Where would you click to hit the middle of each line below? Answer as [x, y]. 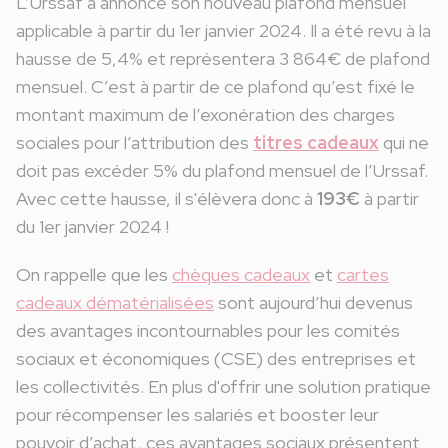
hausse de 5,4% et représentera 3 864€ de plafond [223, 59]
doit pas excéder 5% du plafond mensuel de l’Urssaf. [222, 171]
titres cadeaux [316, 143]
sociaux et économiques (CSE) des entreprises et [216, 359]
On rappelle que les [94, 275]
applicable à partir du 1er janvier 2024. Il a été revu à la [223, 31]
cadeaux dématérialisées [115, 303]
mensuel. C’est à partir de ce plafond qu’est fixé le [215, 87]
